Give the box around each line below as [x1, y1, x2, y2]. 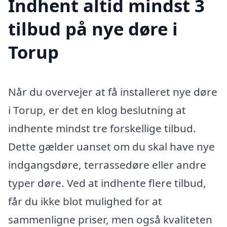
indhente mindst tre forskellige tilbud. [8, 121, 196, 135]
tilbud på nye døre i [8, 16, 178, 41]
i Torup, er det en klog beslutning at [8, 102, 186, 117]
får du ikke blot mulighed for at [8, 194, 162, 208]
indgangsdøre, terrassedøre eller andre [8, 157, 206, 172]
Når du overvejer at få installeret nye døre [8, 84, 217, 99]
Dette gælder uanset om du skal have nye [8, 139, 215, 154]
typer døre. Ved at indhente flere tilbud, [8, 175, 206, 190]
